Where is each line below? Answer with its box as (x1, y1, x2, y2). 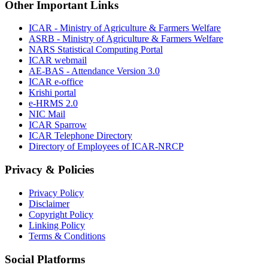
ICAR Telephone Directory (29, 130, 132, 141)
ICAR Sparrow (29, 120, 87, 130)
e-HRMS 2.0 (29, 98, 78, 109)
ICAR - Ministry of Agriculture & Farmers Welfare (29, 23, 221, 33)
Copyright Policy (29, 209, 93, 220)
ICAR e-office (29, 77, 83, 87)
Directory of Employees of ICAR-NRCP (29, 141, 184, 152)
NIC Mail (29, 109, 65, 120)
